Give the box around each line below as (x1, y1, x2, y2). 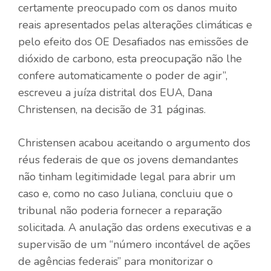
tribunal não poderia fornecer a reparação (18, 203, 222, 218)
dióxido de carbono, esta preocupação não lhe (18, 51, 242, 66)
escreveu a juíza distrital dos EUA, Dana (18, 85, 212, 100)
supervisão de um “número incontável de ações (18, 237, 250, 252)
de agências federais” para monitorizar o (18, 253, 213, 269)
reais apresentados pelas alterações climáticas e (18, 17, 252, 32)
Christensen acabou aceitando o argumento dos (18, 135, 250, 150)
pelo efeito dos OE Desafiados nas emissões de (18, 34, 249, 49)
